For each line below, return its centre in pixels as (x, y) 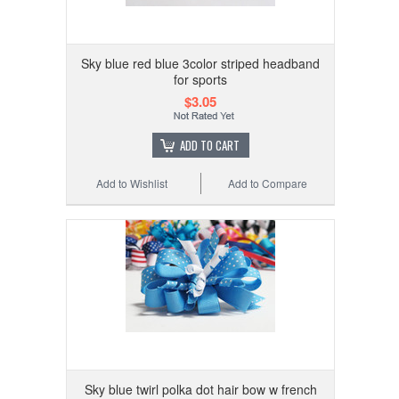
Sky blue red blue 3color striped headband (200, 63)
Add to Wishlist (132, 183)
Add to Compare (268, 183)
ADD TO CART (209, 145)
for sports (200, 79)
